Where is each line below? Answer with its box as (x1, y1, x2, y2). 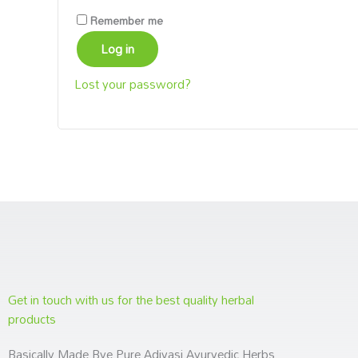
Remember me (90, 9, 163, 31)
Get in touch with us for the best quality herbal (8, 288, 254, 312)
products (8, 307, 56, 332)
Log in (101, 36, 134, 61)
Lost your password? (74, 71, 191, 96)
